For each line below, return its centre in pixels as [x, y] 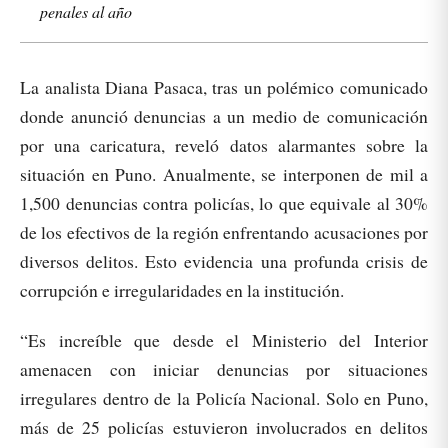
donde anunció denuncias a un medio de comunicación [224, 116]
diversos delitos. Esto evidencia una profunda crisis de [224, 261]
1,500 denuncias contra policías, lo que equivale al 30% [224, 203]
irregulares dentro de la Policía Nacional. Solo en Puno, [224, 398]
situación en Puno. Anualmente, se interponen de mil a [224, 174]
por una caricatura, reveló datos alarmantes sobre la [224, 145]
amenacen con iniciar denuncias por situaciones [224, 369]
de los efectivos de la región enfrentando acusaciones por [224, 232]
